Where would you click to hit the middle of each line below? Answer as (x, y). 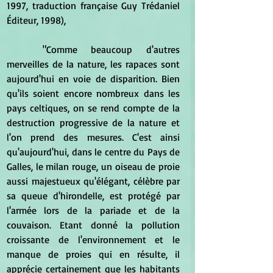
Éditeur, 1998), (37, 20)
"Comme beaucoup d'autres (25, 50)
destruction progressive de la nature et (93, 123)
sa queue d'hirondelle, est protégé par (93, 196)
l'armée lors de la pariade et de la (93, 211)
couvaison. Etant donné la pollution (93, 225)
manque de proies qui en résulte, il (93, 254)
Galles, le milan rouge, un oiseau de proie (93, 167)
